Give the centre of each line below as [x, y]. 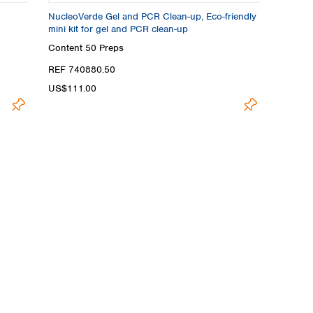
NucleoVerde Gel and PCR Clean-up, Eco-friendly [152, 16]
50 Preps [104, 48]
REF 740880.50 [82, 70]
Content [67, 48]
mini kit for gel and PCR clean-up [118, 29]
